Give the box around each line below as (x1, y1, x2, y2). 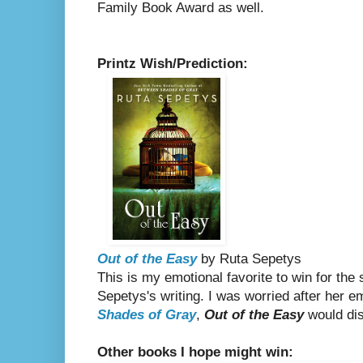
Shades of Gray (97, 307, 196, 323)
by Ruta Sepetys (197, 251, 301, 267)
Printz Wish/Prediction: (97, 56, 248, 72)
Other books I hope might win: (97, 344, 293, 361)
